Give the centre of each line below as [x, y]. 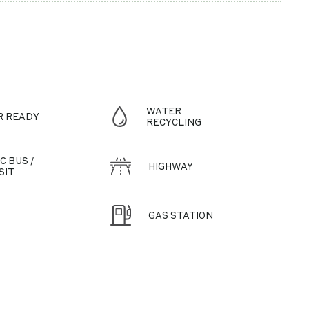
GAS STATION [181, 215]
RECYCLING [174, 122]
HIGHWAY [171, 166]
